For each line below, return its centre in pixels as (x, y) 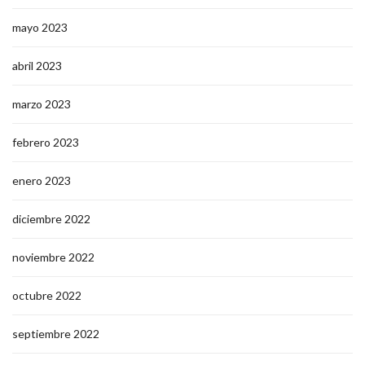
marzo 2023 (42, 103)
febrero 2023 (46, 142)
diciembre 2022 (51, 218)
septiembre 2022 (56, 333)
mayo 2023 (40, 27)
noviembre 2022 (53, 257)
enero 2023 (42, 180)
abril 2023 (37, 65)
